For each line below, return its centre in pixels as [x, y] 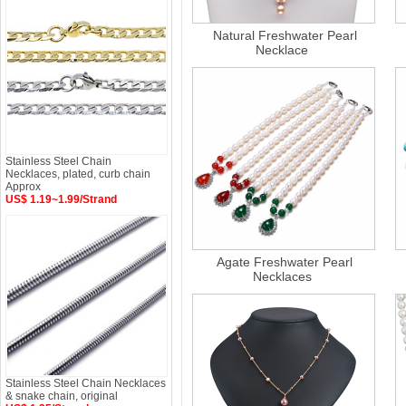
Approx [23, 187]
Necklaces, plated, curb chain [78, 174]
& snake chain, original [62, 396]
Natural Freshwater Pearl [285, 35]
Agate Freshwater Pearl [285, 262]
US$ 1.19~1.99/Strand [61, 199]
